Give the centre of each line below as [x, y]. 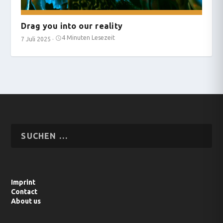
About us [26, 201]
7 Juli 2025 [36, 39]
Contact [24, 192]
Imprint [23, 182]
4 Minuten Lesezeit [89, 38]
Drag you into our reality [72, 26]
